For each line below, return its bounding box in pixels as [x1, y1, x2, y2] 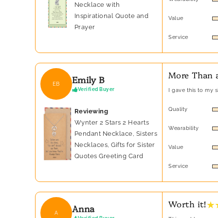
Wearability [168, 125, 199, 132]
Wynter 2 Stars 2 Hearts [74, 119, 149, 127]
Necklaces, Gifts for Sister [74, 141, 155, 149]
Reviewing [74, 108, 109, 115]
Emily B [72, 73, 105, 86]
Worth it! [168, 198, 206, 210]
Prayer [74, 23, 95, 31]
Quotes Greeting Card [74, 152, 144, 160]
